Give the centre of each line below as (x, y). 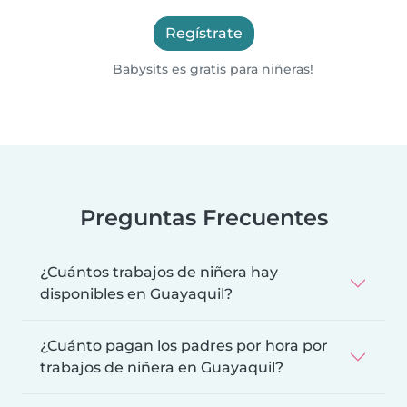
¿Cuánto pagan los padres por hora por (184, 345)
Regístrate (203, 33)
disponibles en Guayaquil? (136, 293)
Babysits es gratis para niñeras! (212, 69)
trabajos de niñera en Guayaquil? (162, 367)
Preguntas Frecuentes (203, 217)
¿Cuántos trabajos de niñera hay (159, 272)
